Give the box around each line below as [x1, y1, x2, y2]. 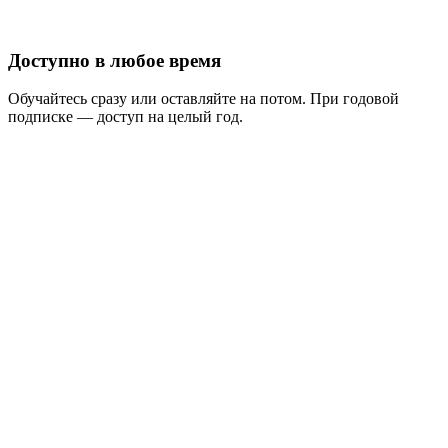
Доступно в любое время [8, 49, 221, 71]
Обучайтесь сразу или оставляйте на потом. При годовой [8, 90, 399, 108]
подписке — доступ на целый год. [8, 108, 243, 126]
